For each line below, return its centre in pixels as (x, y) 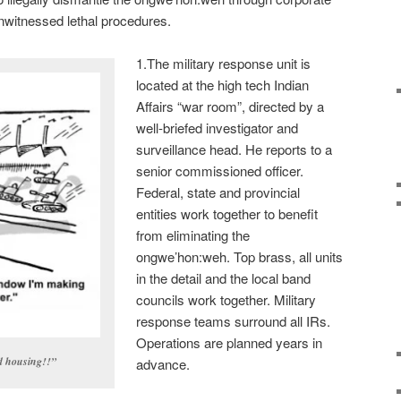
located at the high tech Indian (223, 85)
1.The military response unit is (224, 64)
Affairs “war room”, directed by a (230, 107)
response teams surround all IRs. (234, 321)
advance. (163, 364)
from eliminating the (193, 235)
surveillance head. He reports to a (235, 149)
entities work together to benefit (227, 214)
